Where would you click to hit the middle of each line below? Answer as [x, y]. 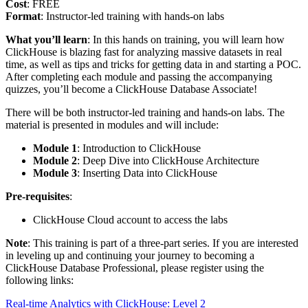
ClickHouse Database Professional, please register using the [135, 267]
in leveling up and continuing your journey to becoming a [130, 255]
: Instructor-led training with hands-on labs [132, 16]
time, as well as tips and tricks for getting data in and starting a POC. [153, 64]
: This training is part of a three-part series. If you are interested [163, 243]
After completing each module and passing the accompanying [139, 76]
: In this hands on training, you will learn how [186, 39]
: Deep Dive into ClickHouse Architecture [168, 160]
